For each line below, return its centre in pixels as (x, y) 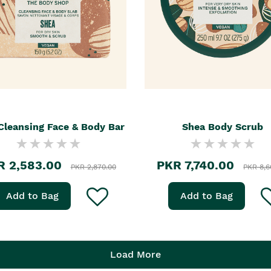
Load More (135, 254)
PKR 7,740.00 (196, 165)
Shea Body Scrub (223, 127)
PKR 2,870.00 (93, 167)
